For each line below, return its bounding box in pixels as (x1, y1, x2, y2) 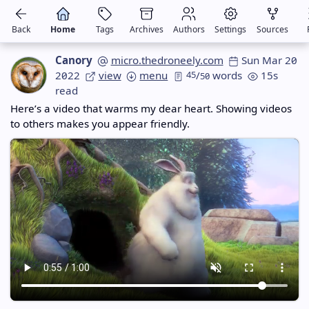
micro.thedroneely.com (110, 52, 223, 67)
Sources (257, 23, 289, 36)
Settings (215, 23, 247, 36)
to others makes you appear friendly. (10, 116, 190, 130)
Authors (172, 23, 205, 36)
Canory (54, 52, 92, 67)
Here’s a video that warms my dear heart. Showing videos (10, 101, 292, 115)
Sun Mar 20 (241, 52, 298, 67)
